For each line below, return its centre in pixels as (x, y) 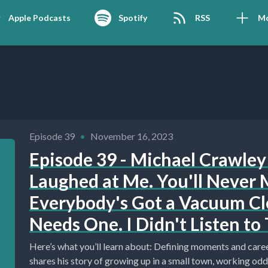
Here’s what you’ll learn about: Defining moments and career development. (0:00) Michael (92, 246)
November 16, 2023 (132, 136)
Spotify (133, 18)
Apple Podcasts (39, 18)
